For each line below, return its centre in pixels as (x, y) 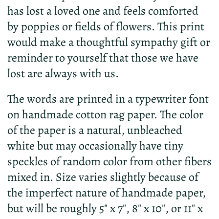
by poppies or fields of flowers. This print (106, 26)
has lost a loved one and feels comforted (103, 11)
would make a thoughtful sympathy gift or (109, 42)
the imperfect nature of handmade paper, (107, 192)
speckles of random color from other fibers (109, 161)
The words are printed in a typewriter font (108, 99)
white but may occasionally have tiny (95, 145)
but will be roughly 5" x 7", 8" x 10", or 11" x (105, 208)
